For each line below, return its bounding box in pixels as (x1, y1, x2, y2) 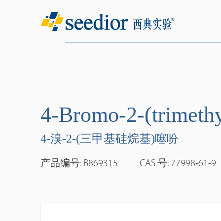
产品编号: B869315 (40, 158, 118, 169)
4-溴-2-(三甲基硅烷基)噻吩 (40, 132, 179, 146)
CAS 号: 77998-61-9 (139, 158, 216, 169)
